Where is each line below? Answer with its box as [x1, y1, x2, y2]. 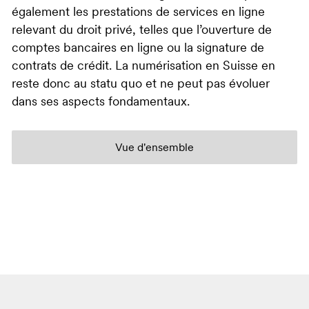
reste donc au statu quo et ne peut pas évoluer [12, 78, 270, 92]
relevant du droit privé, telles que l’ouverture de [12, 24, 272, 38]
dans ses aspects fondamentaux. [12, 96, 190, 110]
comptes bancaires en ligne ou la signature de [12, 42, 264, 56]
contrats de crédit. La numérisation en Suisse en [12, 60, 275, 74]
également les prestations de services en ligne [12, 6, 265, 20]
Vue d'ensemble [115, 143, 194, 154]
